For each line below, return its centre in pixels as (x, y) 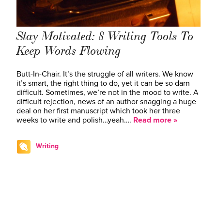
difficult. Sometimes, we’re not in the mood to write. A (108, 92)
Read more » (155, 120)
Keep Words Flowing (69, 51)
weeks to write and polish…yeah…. (75, 120)
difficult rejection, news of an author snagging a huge (106, 101)
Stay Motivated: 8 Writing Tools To (105, 36)
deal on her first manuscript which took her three (98, 111)
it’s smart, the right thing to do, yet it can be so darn (103, 83)
